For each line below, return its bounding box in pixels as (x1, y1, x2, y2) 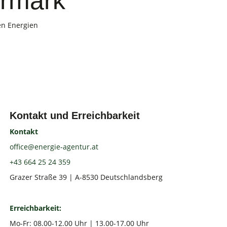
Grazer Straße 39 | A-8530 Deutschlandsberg (10, 172, 163, 182)
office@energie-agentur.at (10, 141, 99, 152)
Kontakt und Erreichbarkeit (10, 110, 140, 122)
